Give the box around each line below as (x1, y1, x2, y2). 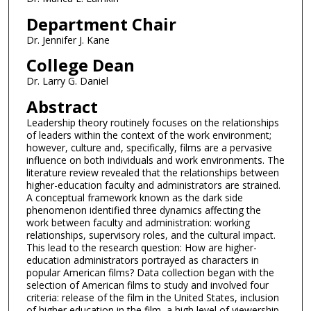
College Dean (26, 53, 135, 77)
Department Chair (26, 12, 176, 35)
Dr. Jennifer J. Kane (26, 33, 110, 47)
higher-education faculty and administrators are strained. (26, 178, 280, 192)
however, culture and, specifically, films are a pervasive (26, 140, 272, 154)
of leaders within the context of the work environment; (26, 128, 271, 142)
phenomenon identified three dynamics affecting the (26, 203, 261, 217)
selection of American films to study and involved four (26, 278, 269, 292)
